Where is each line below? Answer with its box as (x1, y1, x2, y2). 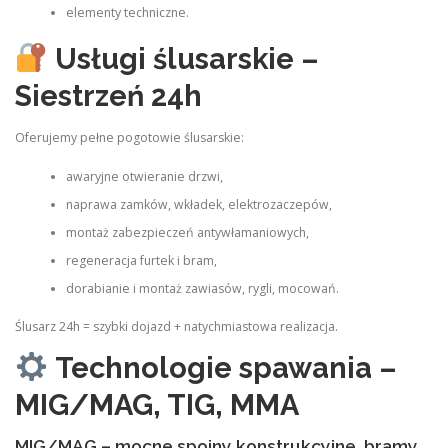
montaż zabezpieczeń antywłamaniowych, (65, 223, 309, 241)
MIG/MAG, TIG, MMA (15, 388, 299, 423)
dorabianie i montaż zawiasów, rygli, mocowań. (65, 279, 339, 297)
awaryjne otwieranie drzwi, (65, 167, 223, 185)
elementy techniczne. (65, 3, 189, 21)
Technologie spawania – (54, 351, 397, 386)
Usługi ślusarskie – (54, 42, 319, 77)
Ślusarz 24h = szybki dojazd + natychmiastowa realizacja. (15, 318, 338, 336)
